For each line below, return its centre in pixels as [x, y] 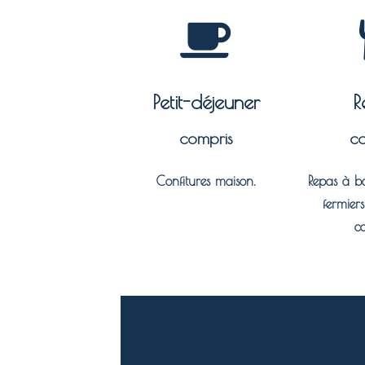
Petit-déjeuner [206, 102]
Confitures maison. [206, 181]
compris [206, 139]
